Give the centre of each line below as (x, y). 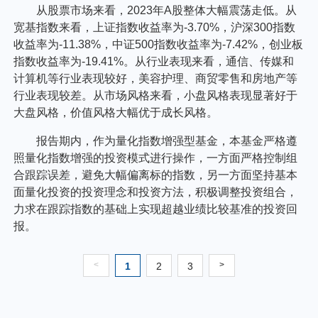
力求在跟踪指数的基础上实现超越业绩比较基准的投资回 (156, 209)
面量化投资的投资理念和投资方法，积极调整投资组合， (156, 192)
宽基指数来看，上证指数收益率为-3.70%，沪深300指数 (155, 27)
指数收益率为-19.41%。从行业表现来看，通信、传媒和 (154, 61)
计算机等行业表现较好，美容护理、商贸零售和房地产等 (156, 78)
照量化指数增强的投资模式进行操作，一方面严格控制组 (156, 158)
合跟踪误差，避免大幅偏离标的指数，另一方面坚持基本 (156, 175)
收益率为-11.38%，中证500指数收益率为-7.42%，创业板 (159, 44)
